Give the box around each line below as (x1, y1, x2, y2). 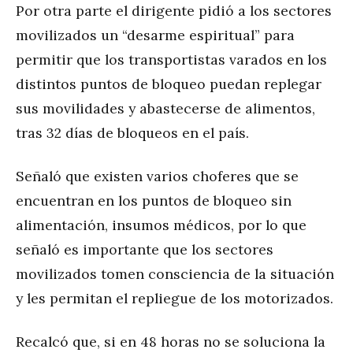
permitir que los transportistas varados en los (16, 50, 327, 69)
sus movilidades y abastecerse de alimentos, (16, 99, 315, 118)
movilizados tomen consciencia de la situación (16, 265, 334, 284)
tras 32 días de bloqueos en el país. (16, 124, 249, 143)
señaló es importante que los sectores (16, 240, 273, 259)
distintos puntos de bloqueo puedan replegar (16, 75, 321, 94)
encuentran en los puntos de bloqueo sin (16, 191, 292, 210)
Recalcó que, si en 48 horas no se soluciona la (16, 333, 325, 351)
